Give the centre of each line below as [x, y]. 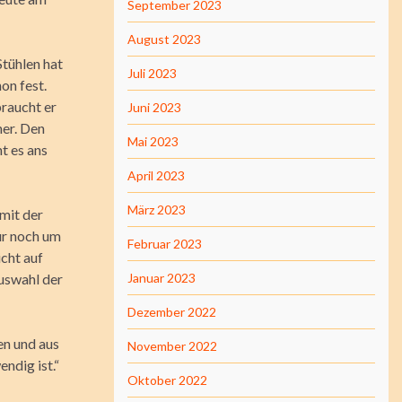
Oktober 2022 [167, 380]
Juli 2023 [152, 73]
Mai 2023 [153, 141]
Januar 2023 [162, 278]
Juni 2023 [154, 107]
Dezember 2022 [172, 312]
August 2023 [164, 39]
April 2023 [156, 175]
